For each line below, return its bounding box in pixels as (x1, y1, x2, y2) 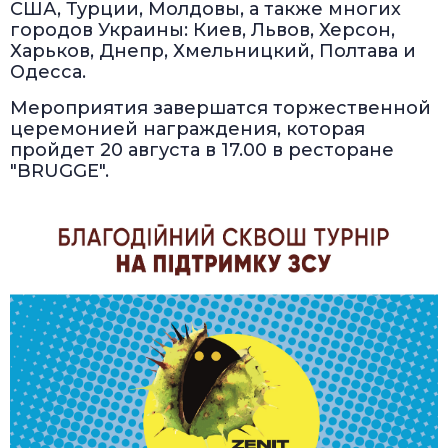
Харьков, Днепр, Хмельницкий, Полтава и (10, 40, 416, 63)
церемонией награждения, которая (10, 118, 365, 141)
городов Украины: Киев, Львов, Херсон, (10, 19, 395, 42)
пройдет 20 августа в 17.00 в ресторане (10, 139, 394, 162)
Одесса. (10, 61, 86, 84)
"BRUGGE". (10, 160, 109, 183)
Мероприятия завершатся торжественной (10, 97, 431, 120)
